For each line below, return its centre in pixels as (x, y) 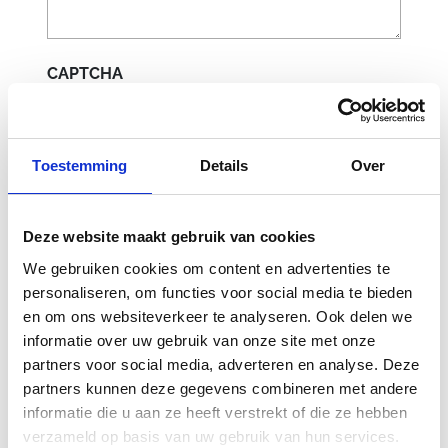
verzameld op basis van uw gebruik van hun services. (211, 436)
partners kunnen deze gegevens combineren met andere (220, 388)
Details (224, 165)
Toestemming (80, 165)
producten (127, 377)
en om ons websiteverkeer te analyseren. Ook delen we (217, 316)
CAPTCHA (84, 74)
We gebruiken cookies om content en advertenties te (206, 268)
